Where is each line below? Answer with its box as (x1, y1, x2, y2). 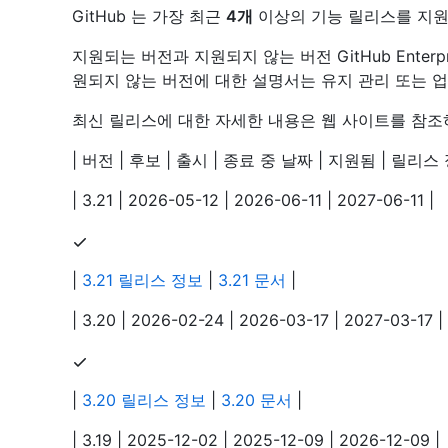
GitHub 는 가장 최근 (72, 6, 226, 27)
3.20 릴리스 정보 (82, 390, 206, 411)
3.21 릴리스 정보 (82, 270, 203, 291)
